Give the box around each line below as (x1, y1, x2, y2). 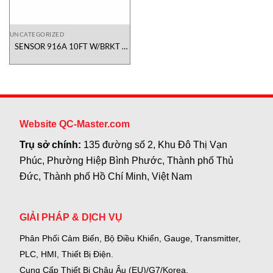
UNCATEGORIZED (9, 30, 65, 38)
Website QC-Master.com (19, 119, 130, 130)
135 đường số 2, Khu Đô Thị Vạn (83, 140, 228, 151)
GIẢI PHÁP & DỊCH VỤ (19, 211, 123, 222)
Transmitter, (193, 233, 241, 243)
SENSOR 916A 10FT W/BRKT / (15, 41, 125, 52)
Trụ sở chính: (19, 140, 84, 151)
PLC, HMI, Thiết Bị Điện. (19, 249, 114, 259)
